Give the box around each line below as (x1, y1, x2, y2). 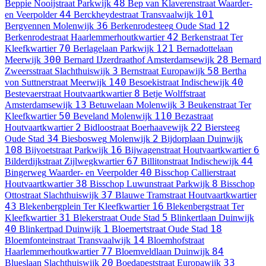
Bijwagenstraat (125, 145, 180, 156)
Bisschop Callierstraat (154, 167, 236, 178)
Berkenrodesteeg (110, 21, 173, 31)
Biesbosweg (61, 134, 107, 144)
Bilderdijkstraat (5, 156, 62, 167)
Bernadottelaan (176, 43, 233, 54)
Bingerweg (5, 167, 46, 178)
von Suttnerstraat (5, 77, 68, 88)
